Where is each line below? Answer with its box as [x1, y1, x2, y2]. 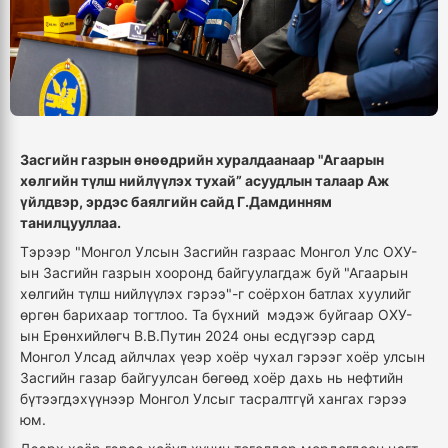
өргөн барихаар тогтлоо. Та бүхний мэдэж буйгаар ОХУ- [20, 306, 412, 324]
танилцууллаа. [20, 214, 124, 232]
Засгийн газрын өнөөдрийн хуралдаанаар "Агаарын [20, 151, 384, 169]
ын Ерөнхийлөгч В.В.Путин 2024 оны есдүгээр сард [20, 327, 375, 345]
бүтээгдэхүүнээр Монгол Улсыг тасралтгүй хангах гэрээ [20, 390, 407, 408]
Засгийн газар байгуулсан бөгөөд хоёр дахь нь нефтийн [20, 369, 403, 387]
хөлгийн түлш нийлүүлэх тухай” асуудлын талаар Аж [20, 172, 389, 190]
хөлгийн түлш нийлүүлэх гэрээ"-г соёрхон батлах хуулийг [20, 285, 411, 303]
